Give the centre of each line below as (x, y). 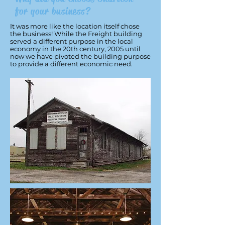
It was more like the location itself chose (75, 26)
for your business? (53, 11)
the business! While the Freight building (76, 34)
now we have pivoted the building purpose (80, 56)
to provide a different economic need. (72, 64)
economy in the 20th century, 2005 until (75, 49)
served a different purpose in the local (72, 41)
